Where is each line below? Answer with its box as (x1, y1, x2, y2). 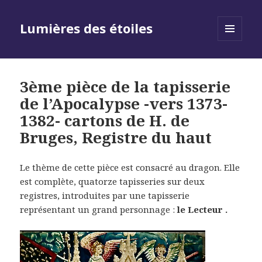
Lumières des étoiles (20, 19, 153, 37)
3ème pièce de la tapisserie (20, 76, 231, 98)
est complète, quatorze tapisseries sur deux (20, 175, 205, 188)
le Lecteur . (175, 204, 228, 216)
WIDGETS (218, 60, 252, 71)
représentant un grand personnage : (20, 204, 175, 216)
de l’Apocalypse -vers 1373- (20, 93, 228, 115)
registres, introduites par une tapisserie (20, 189, 190, 202)
